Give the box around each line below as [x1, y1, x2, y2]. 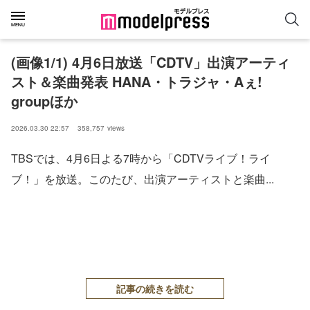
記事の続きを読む [116, 282, 194, 295]
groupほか [11, 91, 77, 111]
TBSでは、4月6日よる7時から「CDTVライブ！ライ [11, 150, 271, 166]
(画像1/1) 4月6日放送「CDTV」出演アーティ [11, 52, 290, 72]
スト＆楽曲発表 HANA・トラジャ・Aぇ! [11, 71, 262, 91]
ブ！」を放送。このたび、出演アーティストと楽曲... [11, 171, 274, 187]
